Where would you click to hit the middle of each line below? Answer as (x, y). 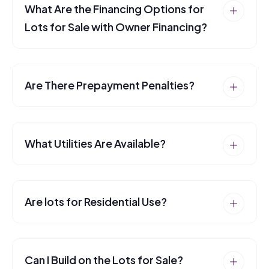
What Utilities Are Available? (95, 143)
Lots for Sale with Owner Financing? (116, 27)
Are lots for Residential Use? (96, 201)
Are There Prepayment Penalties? (110, 85)
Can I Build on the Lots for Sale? (104, 260)
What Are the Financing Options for (114, 9)
